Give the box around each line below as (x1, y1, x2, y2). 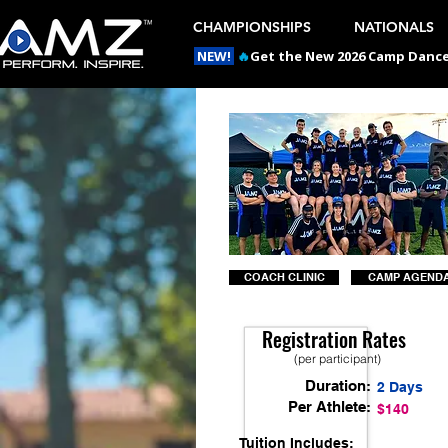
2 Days (377, 379, 423, 395)
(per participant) (293, 351, 381, 366)
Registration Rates (261, 324, 406, 354)
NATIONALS (354, 18, 434, 36)
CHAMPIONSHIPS (193, 18, 311, 36)
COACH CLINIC (243, 270, 325, 284)
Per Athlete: (288, 398, 371, 415)
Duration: (305, 377, 371, 394)
